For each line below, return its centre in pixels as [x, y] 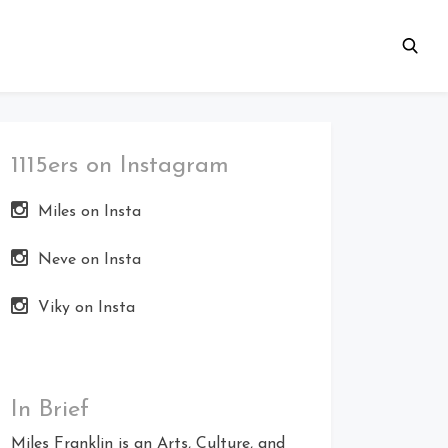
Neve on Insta [89, 260]
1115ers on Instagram [120, 166]
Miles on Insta [89, 212]
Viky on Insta [86, 308]
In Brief [50, 410]
